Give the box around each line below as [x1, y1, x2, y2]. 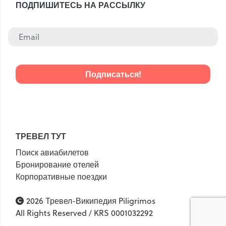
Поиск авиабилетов [16, 146, 89, 158]
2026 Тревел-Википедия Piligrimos [24, 195, 155, 206]
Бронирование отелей [16, 158, 99, 170]
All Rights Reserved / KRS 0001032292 [16, 207, 153, 218]
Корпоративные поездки [16, 171, 107, 182]
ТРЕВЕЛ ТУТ [16, 130, 66, 142]
